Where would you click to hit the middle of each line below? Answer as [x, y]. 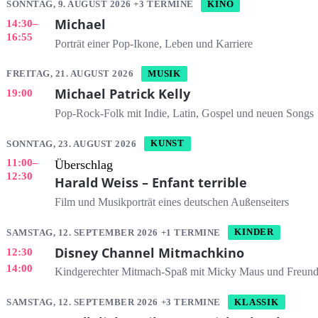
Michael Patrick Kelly [122, 94]
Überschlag [83, 165]
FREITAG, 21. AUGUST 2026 [71, 74]
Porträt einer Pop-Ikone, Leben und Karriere [153, 44]
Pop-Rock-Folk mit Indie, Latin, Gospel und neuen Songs [184, 114]
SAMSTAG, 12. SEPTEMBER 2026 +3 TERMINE [115, 302]
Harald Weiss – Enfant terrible [150, 183]
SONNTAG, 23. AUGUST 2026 [73, 143]
